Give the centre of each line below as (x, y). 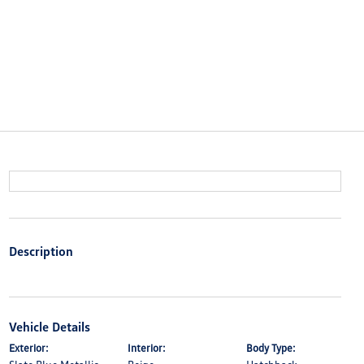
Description (41, 251)
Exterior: (28, 348)
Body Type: (271, 348)
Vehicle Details (49, 327)
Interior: (146, 348)
